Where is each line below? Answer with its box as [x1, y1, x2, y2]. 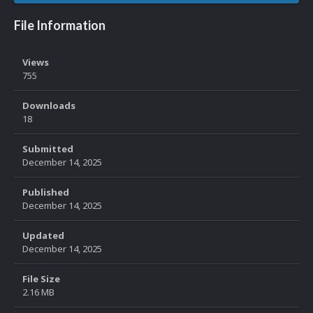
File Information [14, 17, 105, 34]
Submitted [22, 143, 73, 156]
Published [22, 186, 69, 199]
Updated [22, 229, 64, 242]
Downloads [22, 99, 75, 112]
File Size [22, 272, 60, 286]
